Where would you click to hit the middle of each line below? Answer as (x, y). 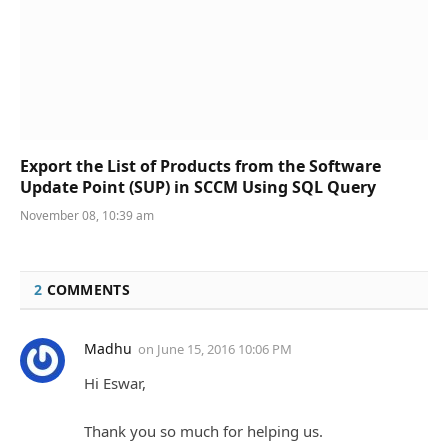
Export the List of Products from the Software (200, 166)
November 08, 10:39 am (87, 216)
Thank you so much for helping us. (203, 430)
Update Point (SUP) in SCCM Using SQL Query (198, 187)
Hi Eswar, (115, 383)
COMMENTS (86, 290)
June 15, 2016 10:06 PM (224, 349)
